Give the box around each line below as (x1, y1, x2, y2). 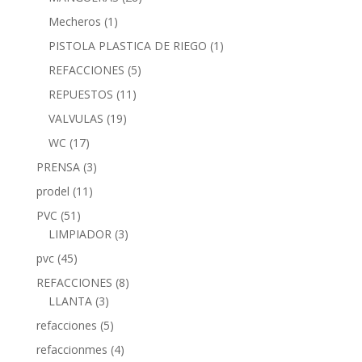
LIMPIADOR (48, 225, 112, 242)
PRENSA (36, 158, 80, 175)
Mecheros (48, 13, 101, 29)
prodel (36, 183, 69, 199)
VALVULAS (48, 110, 103, 126)
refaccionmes (36, 341, 107, 357)
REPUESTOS (48, 86, 113, 102)
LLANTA (48, 293, 92, 309)
